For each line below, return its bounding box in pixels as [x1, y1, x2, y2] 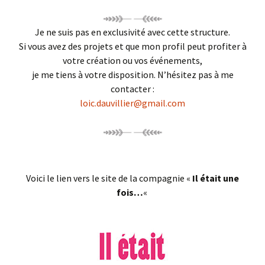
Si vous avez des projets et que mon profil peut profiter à [18, 40, 247, 52]
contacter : [111, 82, 154, 95]
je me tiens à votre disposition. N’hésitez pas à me [31, 68, 234, 80]
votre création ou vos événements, [63, 54, 202, 66]
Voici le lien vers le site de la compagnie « [26, 172, 192, 184]
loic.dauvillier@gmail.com [80, 96, 185, 109]
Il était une [192, 172, 239, 184]
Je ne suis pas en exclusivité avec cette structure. [35, 25, 230, 38]
